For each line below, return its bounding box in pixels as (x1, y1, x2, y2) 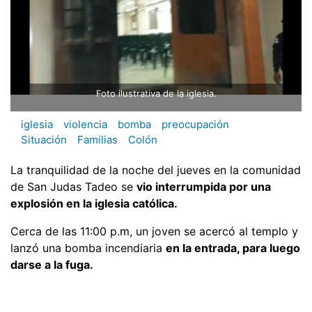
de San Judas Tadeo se (10, 179, 136, 194)
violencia (63, 118, 107, 132)
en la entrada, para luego (166, 240, 300, 255)
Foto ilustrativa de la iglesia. (95, 88, 217, 100)
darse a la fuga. (10, 257, 93, 272)
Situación (21, 133, 67, 147)
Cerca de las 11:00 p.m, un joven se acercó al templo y (10, 224, 298, 238)
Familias (77, 133, 118, 147)
